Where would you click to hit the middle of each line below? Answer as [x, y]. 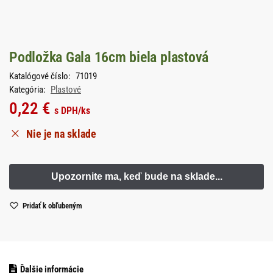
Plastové [66, 89]
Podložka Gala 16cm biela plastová [109, 57]
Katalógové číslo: [41, 76]
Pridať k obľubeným [52, 206]
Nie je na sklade [61, 133]
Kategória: [28, 89]
